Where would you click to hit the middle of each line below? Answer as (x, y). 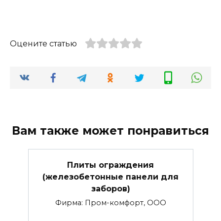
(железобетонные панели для (110, 177)
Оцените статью (43, 44)
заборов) (110, 188)
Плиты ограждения (110, 165)
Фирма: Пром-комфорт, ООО (110, 203)
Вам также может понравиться (110, 130)
